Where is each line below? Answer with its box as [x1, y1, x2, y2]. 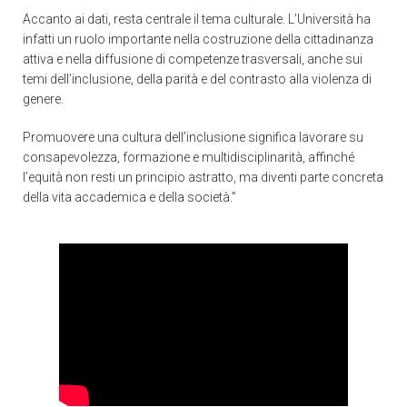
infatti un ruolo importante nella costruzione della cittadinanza [23, 31, 373, 46]
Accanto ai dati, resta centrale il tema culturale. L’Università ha [23, 11, 371, 26]
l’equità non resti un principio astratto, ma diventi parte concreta [23, 169, 383, 184]
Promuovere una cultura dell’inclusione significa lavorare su [23, 129, 363, 144]
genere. [23, 91, 64, 106]
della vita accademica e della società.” [23, 189, 236, 204]
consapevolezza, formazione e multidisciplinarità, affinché [23, 149, 354, 164]
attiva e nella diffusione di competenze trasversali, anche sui [23, 51, 362, 66]
